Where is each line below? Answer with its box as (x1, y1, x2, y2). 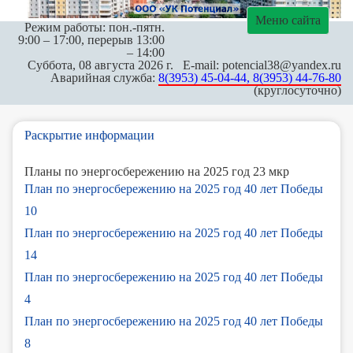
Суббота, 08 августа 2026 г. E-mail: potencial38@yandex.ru (28, 58, 341, 72)
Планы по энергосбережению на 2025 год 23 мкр (24, 164, 289, 178)
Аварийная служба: (50, 70, 158, 84)
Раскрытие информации (24, 128, 154, 142)
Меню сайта (255, 13, 321, 27)
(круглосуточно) (254, 83, 341, 97)
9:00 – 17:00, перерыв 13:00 (18, 32, 165, 46)
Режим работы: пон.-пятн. (24, 20, 165, 34)
